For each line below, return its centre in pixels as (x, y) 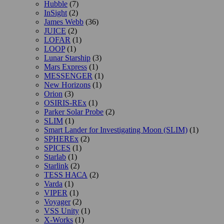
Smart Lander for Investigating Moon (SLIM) (116, 130)
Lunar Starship (67, 58)
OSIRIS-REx (65, 103)
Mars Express (65, 67)
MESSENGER (68, 76)
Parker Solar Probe (74, 112)
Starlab (55, 157)
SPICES (57, 148)
